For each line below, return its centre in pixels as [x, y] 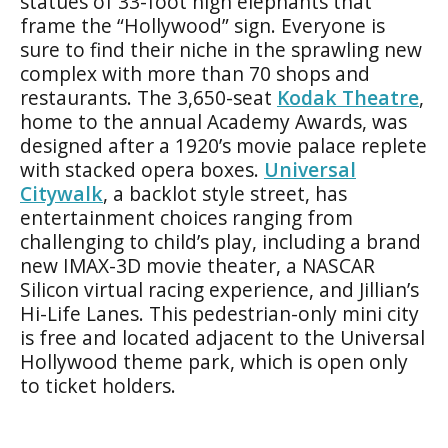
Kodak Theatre [348, 97]
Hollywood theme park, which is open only [214, 361]
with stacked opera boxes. [142, 169]
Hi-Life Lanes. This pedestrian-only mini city [219, 313]
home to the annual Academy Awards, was [213, 121]
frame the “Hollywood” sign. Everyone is [202, 25]
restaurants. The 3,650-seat [148, 97]
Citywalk [61, 193]
